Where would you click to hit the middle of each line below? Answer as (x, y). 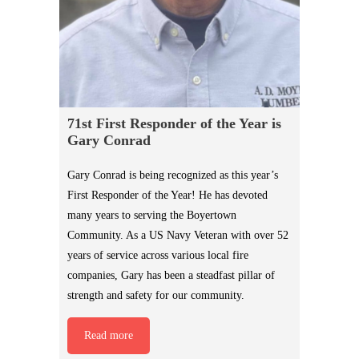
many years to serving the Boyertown (152, 216)
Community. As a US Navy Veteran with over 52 (178, 236)
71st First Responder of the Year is (174, 124)
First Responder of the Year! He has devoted (167, 196)
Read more (109, 336)
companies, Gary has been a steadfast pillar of (171, 276)
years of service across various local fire (158, 256)
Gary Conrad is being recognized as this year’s (173, 175)
